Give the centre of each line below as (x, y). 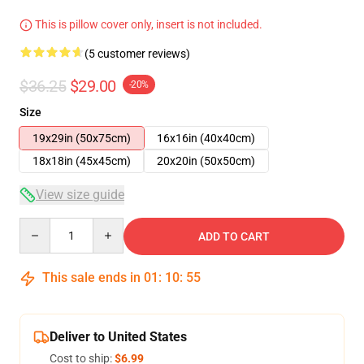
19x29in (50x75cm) (82, 138)
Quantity (41, 225)
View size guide (80, 195)
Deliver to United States (118, 337)
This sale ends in (91, 277)
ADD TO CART (234, 236)
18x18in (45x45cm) (82, 161)
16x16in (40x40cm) (206, 138)
